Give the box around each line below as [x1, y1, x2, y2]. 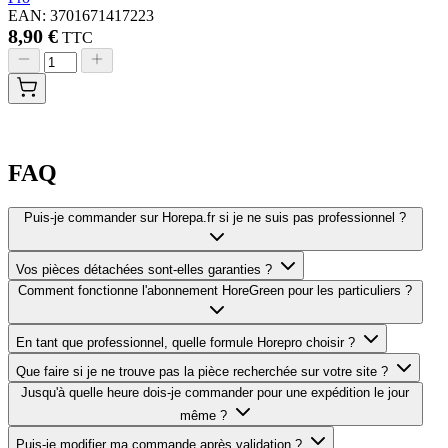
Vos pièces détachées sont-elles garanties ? [16, 262, 272, 278]
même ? [179, 408, 227, 424]
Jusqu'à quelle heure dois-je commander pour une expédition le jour [21, 385, 410, 401]
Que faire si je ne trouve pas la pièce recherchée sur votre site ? [16, 364, 388, 380]
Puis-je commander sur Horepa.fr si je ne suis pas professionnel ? [24, 210, 407, 226]
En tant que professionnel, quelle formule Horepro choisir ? [16, 335, 355, 351]
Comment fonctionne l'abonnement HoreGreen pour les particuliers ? [18, 283, 413, 299]
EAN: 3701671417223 [8, 7, 154, 25]
